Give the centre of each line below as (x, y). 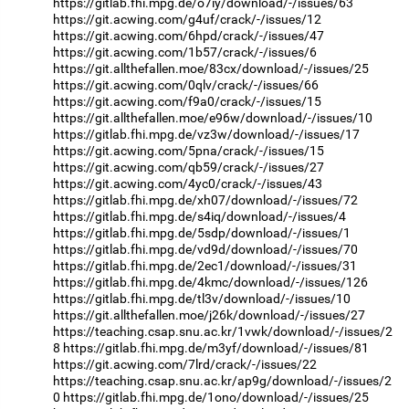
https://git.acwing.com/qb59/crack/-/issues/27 (189, 167)
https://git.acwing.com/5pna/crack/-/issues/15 (189, 150)
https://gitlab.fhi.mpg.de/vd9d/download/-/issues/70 (205, 249)
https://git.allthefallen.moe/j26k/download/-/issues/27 (209, 315)
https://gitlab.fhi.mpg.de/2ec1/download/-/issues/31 (205, 265)
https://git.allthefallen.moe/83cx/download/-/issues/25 (211, 68)
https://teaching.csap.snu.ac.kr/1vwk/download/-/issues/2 (223, 331)
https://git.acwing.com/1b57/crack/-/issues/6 (185, 52)
